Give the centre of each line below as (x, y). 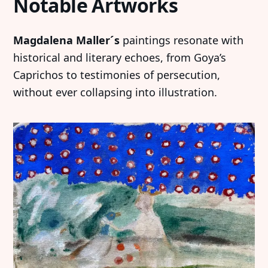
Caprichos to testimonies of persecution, (117, 74)
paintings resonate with (183, 40)
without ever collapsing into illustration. (115, 92)
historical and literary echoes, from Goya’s (120, 57)
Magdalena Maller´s (68, 40)
